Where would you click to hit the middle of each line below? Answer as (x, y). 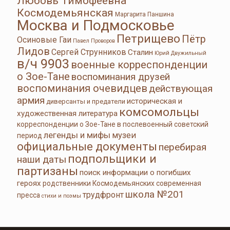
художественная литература (67, 113)
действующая (181, 88)
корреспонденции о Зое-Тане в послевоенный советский (113, 124)
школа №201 (155, 194)
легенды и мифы (77, 135)
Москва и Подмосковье (96, 25)
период (30, 135)
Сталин (140, 52)
